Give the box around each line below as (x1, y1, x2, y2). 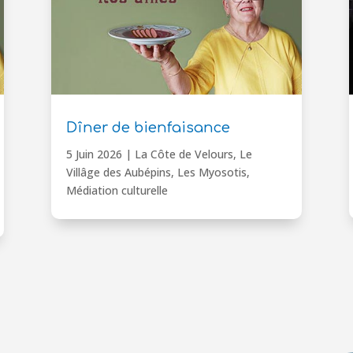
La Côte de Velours (134, 146, 233, 162)
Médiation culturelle (65, 182, 168, 198)
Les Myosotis (176, 164, 247, 180)
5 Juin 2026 (65, 146, 122, 162)
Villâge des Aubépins (65, 164, 171, 180)
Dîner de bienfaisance (65, 119, 230, 136)
